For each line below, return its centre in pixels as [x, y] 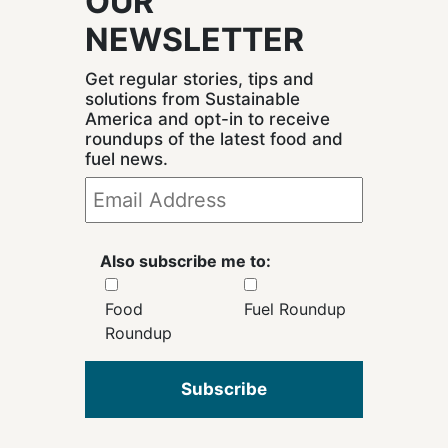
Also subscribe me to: [185, 261]
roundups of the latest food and [214, 139]
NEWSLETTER [194, 40]
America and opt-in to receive [207, 119]
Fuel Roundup [295, 309]
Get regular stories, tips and [199, 79]
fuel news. [126, 159]
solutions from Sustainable [192, 99]
